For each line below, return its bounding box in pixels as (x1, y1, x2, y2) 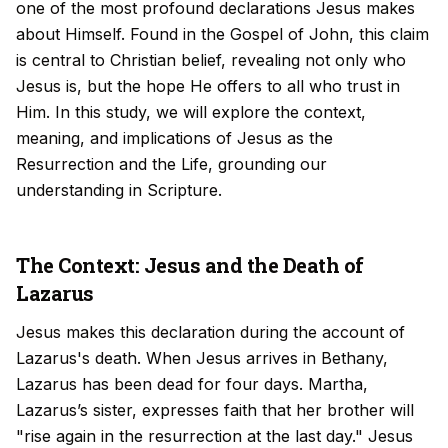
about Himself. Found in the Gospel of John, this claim (16, 24, 429, 44)
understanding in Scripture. (16, 180, 222, 200)
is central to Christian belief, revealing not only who (16, 50, 406, 70)
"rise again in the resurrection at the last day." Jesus (16, 426, 413, 446)
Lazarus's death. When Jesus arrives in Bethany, (16, 348, 388, 368)
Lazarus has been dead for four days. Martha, (16, 374, 368, 394)
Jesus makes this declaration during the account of (16, 322, 405, 342)
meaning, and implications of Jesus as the (16, 128, 333, 148)
